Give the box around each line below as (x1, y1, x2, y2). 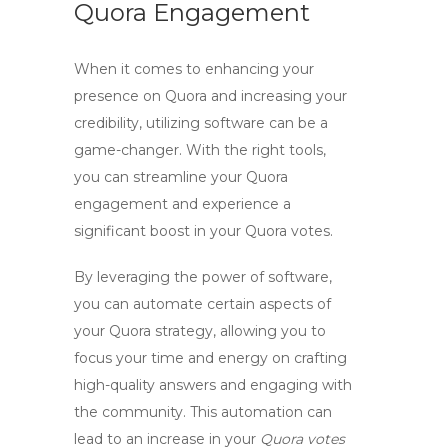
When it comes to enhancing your (74, 60, 314, 78)
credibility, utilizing (74, 114, 204, 132)
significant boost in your (74, 222, 245, 240)
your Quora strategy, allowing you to (74, 322, 326, 340)
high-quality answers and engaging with (74, 376, 352, 394)
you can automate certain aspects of (74, 295, 331, 313)
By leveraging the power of (74, 268, 268, 286)
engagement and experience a (74, 195, 291, 213)
